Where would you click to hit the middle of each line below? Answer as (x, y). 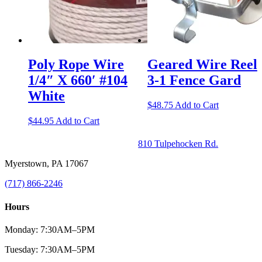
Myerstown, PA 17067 (46, 164)
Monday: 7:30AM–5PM (50, 229)
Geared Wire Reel (202, 65)
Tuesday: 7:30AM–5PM (50, 249)
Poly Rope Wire (76, 65)
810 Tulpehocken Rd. (178, 144)
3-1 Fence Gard (194, 80)
